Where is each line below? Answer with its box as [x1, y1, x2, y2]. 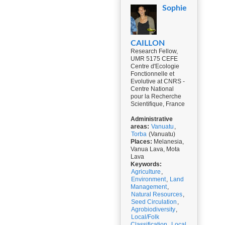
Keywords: [131, 161, 162, 168]
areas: [131, 123, 149, 130]
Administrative [131, 116, 173, 123]
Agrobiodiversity [131, 206, 175, 213]
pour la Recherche [131, 93, 181, 100]
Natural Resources [131, 191, 182, 198]
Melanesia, [152, 138, 184, 145]
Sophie [162, 4, 187, 12]
